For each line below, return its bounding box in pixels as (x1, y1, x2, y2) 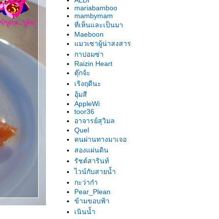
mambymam (74, 12, 113, 20)
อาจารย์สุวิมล (74, 117, 115, 125)
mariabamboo (74, 4, 117, 12)
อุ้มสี (74, 90, 87, 98)
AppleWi (74, 100, 100, 108)
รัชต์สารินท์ (74, 157, 109, 165)
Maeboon (74, 30, 104, 38)
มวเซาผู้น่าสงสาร (74, 40, 131, 47)
